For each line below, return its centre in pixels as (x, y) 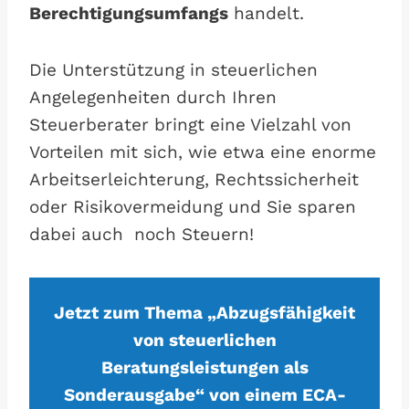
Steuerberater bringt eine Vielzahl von (190, 125)
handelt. (266, 13)
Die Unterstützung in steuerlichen (173, 70)
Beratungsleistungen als (204, 367)
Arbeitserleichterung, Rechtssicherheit (194, 179)
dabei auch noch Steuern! (142, 234)
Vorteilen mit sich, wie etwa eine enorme (203, 152)
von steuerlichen (204, 340)
